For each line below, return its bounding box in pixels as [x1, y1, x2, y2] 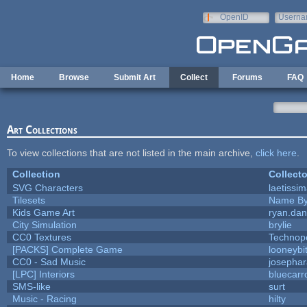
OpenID [219, 12, 249, 22]
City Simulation [12, 219, 77, 230]
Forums [232, 73, 262, 82]
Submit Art [114, 73, 156, 82]
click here [255, 147, 297, 158]
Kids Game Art [12, 206, 75, 218]
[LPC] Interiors [12, 268, 75, 280]
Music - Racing [12, 293, 77, 304]
